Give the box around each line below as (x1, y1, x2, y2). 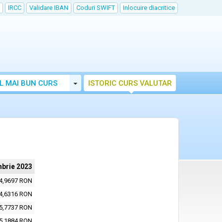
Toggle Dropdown (77, 78, 132, 87)
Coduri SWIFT (76, 4, 115, 11)
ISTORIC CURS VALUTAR (88, 79, 172, 88)
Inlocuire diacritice (123, 4, 175, 11)
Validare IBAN (29, 4, 68, 11)
